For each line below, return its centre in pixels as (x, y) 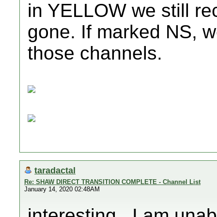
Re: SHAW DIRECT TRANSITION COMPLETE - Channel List (112, 182)
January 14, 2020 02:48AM (62, 189)
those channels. (95, 53)
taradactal (55, 170)
